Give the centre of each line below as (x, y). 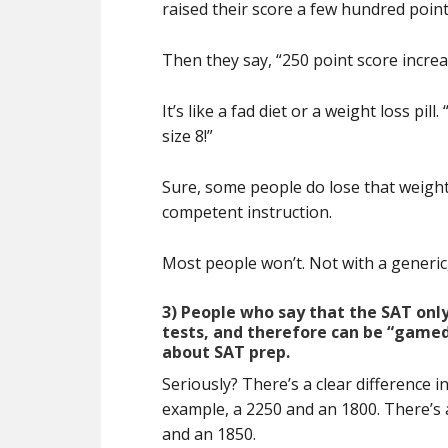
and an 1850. (209, 434)
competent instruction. (247, 212)
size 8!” (187, 136)
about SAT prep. (226, 352)
